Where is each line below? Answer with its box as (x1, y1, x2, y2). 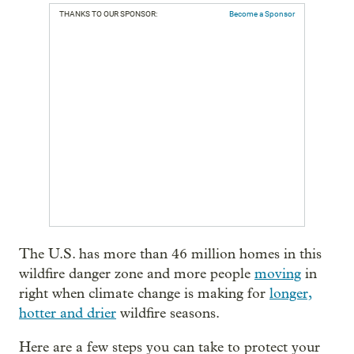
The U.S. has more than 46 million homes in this (19, 245, 322, 262)
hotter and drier (19, 304, 116, 322)
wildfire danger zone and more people (19, 265, 254, 282)
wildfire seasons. (116, 304, 220, 322)
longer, (269, 284, 312, 302)
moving (254, 265, 301, 282)
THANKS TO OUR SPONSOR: (59, 9, 157, 18)
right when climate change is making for (19, 284, 269, 302)
